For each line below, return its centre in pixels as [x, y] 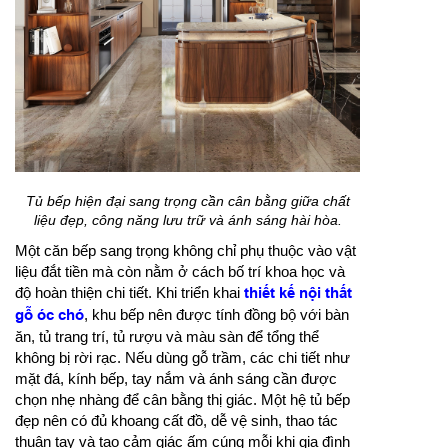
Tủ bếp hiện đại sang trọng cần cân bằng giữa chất [187, 200]
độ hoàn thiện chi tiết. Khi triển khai [129, 292]
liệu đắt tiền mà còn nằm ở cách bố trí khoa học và [180, 271]
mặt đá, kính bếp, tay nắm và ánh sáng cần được [176, 378]
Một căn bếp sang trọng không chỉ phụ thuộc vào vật [185, 250]
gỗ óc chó [49, 314]
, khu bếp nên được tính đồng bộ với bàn [216, 314]
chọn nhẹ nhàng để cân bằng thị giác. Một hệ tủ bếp [182, 399]
